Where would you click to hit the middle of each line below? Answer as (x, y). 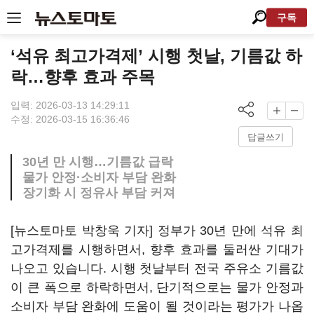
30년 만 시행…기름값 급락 (98, 162)
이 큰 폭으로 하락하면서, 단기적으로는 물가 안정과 (157, 287)
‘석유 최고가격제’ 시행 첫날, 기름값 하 (156, 56)
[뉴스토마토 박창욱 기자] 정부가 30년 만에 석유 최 (157, 231)
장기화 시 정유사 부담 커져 (99, 193)
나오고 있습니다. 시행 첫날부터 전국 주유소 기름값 (157, 268)
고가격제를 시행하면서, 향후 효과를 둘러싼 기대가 (157, 250)
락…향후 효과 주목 (83, 77)
